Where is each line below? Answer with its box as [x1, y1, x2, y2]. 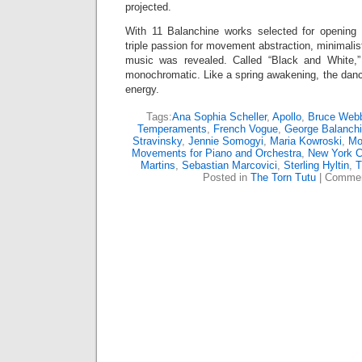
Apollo [272, 111, 301, 123]
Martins [140, 159, 175, 171]
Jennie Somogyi [187, 135, 263, 147]
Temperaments [137, 123, 207, 135]
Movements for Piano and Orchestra [131, 147, 301, 159]
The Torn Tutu [250, 171, 316, 183]
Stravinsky [132, 135, 182, 147]
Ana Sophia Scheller [172, 111, 267, 123]
